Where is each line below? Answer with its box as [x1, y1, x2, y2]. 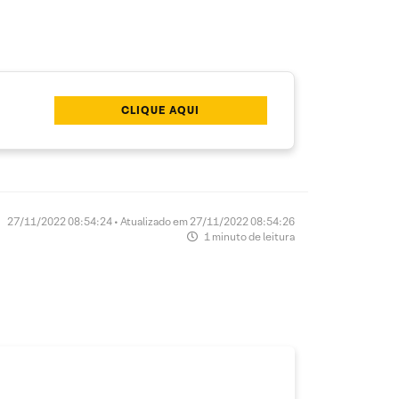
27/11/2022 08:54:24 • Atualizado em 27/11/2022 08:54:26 [7, 215, 295, 228]
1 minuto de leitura [202, 230, 295, 243]
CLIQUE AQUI [121, 103, 200, 117]
